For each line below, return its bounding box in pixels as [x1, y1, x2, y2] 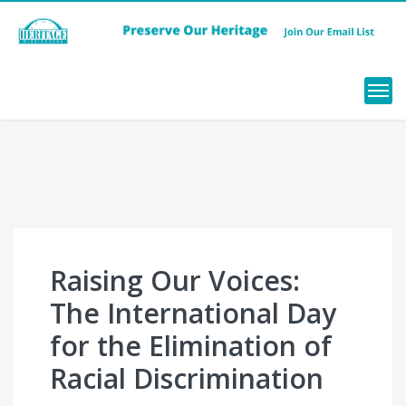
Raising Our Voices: [50, 262, 300, 299]
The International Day [50, 295, 336, 332]
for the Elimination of [50, 327, 332, 364]
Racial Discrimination [50, 360, 324, 397]
